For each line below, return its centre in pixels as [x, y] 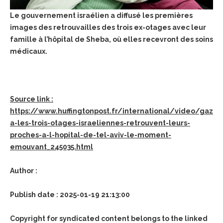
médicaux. [29, 51]
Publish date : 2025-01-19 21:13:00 [70, 194]
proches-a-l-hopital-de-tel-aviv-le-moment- [91, 135]
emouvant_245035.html [52, 147]
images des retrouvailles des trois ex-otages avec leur [108, 27]
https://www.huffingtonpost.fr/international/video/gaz [111, 111]
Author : [24, 170]
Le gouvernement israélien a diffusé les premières [101, 15]
